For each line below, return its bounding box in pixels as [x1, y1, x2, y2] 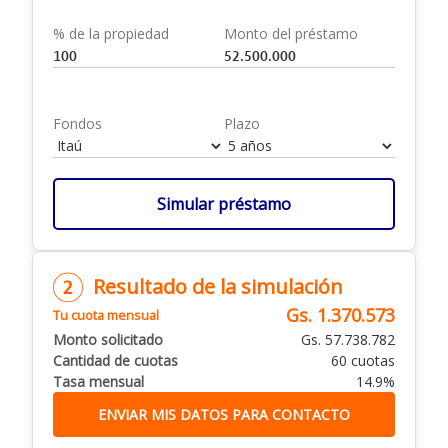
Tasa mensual [53, 372, 144, 391]
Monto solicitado [53, 330, 163, 349]
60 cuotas [331, 351, 395, 370]
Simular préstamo [157, 193, 291, 215]
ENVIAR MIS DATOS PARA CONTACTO [98, 405, 350, 424]
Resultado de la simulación [93, 273, 343, 300]
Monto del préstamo [224, 24, 358, 43]
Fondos [53, 114, 102, 133]
